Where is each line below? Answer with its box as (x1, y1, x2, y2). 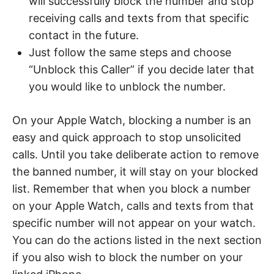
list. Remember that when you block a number (12, 182, 251, 195)
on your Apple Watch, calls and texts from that (12, 199, 254, 212)
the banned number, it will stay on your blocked (12, 165, 258, 178)
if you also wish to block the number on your (12, 250, 243, 264)
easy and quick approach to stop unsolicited (12, 130, 241, 144)
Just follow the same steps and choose (29, 45, 231, 59)
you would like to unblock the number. (29, 80, 226, 93)
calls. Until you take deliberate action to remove (12, 147, 259, 161)
